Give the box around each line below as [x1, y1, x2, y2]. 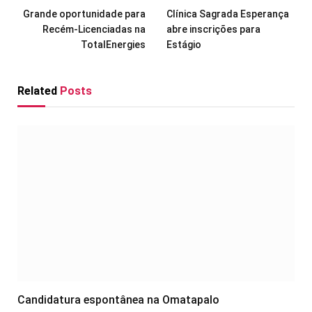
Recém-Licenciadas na [42, 23, 146, 35]
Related [17, 84, 60, 97]
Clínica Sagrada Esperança [166, 8, 289, 19]
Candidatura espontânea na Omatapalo [17, 292, 219, 306]
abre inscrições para [166, 23, 260, 35]
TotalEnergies [81, 38, 146, 50]
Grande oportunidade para [23, 8, 146, 19]
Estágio [166, 38, 201, 50]
